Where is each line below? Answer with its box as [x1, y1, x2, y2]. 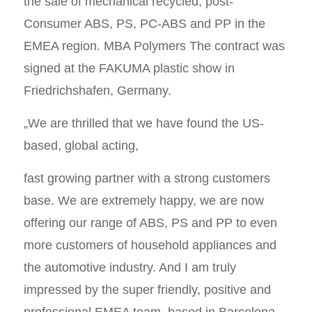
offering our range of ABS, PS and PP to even [23, 216, 277, 231]
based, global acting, [23, 139, 139, 153]
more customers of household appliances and [23, 238, 276, 253]
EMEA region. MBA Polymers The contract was [23, 38, 285, 53]
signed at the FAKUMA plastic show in [23, 61, 235, 75]
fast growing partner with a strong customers [23, 171, 270, 186]
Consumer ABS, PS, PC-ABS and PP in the [23, 16, 265, 31]
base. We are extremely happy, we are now [23, 194, 264, 208]
